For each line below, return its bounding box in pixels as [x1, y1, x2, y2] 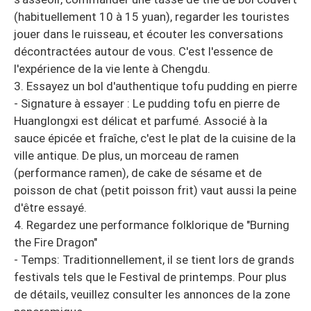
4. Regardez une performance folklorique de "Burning [14, 218, 289, 233]
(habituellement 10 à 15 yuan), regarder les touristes [14, 10, 289, 24]
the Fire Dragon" [14, 235, 97, 250]
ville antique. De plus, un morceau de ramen [14, 149, 239, 163]
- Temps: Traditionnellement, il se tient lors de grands [14, 253, 294, 267]
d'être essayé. [14, 201, 87, 215]
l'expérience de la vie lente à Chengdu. [14, 62, 210, 76]
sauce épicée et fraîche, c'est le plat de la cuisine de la [14, 131, 296, 146]
